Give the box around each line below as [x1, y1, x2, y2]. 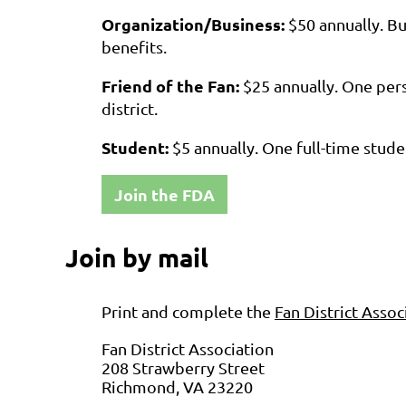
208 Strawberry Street [101, 357, 265, 377]
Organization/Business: [101, 14, 288, 35]
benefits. [101, 37, 167, 57]
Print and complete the [101, 301, 275, 321]
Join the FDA [114, 184, 215, 206]
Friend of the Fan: [101, 75, 243, 97]
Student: [101, 137, 172, 159]
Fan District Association [101, 338, 274, 358]
